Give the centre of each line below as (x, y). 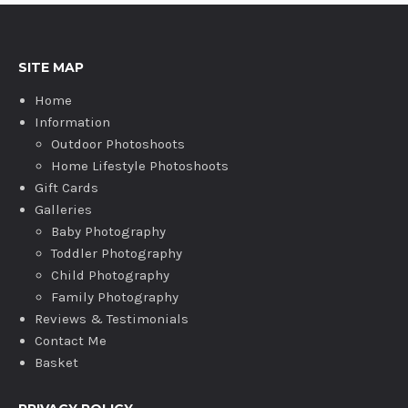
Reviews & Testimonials (112, 319)
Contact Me (71, 341)
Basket (56, 362)
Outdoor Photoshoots (118, 144)
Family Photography (115, 297)
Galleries (63, 209)
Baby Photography (108, 231)
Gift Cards (66, 188)
